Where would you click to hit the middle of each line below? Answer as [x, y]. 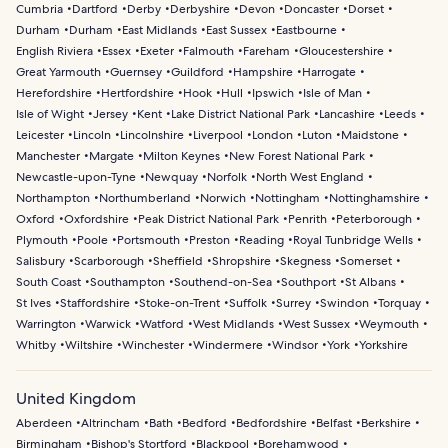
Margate [111, 155]
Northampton [53, 197]
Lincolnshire [152, 134]
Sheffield [178, 260]
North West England [310, 176]
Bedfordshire [271, 422]
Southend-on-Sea [223, 281]
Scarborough [109, 260]
